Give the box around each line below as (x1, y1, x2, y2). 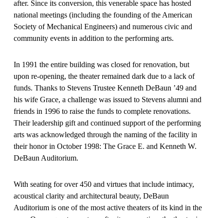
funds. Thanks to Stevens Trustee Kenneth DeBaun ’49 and (14, 84, 197, 92)
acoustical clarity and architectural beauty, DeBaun (14, 192, 169, 200)
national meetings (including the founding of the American (14, 11, 192, 19)
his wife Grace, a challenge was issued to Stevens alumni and (14, 95, 201, 104)
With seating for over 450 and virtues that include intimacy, (14, 180, 194, 188)
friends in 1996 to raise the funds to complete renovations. (14, 107, 191, 115)
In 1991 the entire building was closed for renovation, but (14, 60, 189, 69)
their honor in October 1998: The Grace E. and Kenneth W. (14, 142, 197, 150)
